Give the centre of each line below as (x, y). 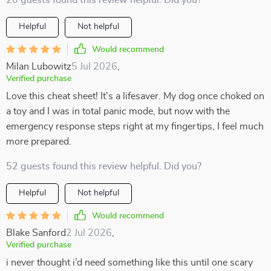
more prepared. (39, 142)
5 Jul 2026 (94, 67)
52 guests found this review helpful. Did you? (104, 166)
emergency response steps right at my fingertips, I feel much (135, 126)
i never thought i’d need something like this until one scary (129, 263)
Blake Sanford (36, 233)
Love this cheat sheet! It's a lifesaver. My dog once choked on (135, 96)
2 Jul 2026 (89, 233)
